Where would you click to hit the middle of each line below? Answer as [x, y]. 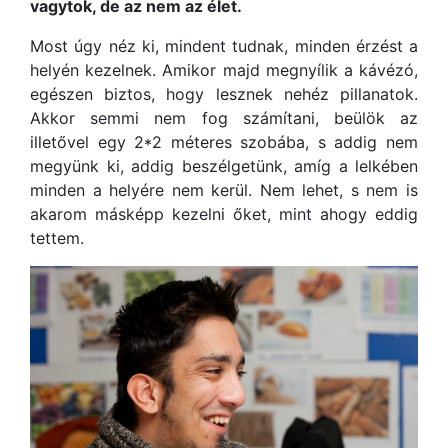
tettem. [57, 238]
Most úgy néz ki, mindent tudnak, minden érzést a [224, 46]
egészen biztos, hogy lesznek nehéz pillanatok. [224, 94]
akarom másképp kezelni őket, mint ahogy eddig [224, 214]
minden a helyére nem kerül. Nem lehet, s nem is [224, 190]
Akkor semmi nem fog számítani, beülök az [224, 118]
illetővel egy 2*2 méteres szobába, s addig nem [224, 142]
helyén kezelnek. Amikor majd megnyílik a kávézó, [224, 70]
